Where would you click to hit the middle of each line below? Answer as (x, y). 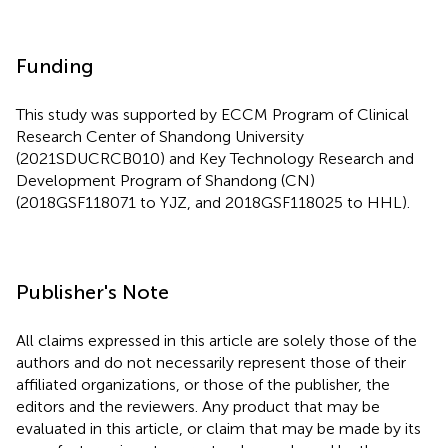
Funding (55, 65)
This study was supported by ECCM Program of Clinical (212, 114)
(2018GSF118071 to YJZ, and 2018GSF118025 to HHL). (213, 202)
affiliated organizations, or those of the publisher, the (203, 384)
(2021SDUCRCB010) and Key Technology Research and (215, 158)
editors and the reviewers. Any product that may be (198, 406)
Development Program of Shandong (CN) (165, 180)
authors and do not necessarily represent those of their (211, 362)
